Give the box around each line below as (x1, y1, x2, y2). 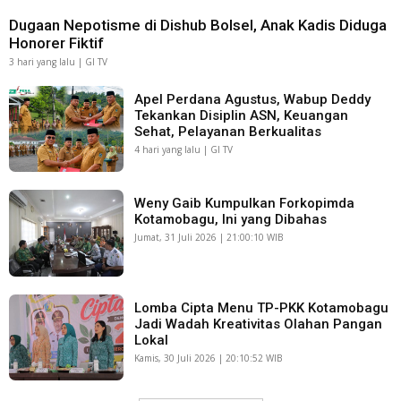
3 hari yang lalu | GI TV (9, 55, 107, 69)
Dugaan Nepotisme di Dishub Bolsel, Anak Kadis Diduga (9, 16, 387, 35)
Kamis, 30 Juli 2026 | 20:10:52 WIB (134, 351, 283, 364)
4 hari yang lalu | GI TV (134, 143, 234, 157)
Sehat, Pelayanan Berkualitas (134, 124, 322, 141)
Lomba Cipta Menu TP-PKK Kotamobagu (134, 299, 389, 316)
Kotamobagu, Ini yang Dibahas (134, 211, 328, 228)
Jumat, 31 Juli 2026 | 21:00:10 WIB (134, 231, 284, 244)
